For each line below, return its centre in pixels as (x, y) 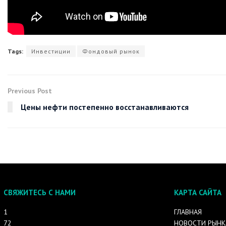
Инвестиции (51, 51)
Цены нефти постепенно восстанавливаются (105, 107)
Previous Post (30, 91)
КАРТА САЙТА (197, 193)
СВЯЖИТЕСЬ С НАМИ (40, 193)
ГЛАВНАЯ (188, 212)
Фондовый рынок (111, 51)
